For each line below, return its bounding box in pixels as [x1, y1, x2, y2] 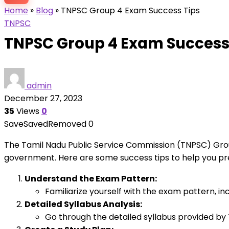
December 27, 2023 [4, 93, 82, 104]
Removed [48, 118, 86, 130]
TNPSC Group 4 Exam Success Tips [61, 5, 200, 16]
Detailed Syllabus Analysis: [25, 198, 142, 210]
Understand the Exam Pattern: [25, 173, 157, 185]
